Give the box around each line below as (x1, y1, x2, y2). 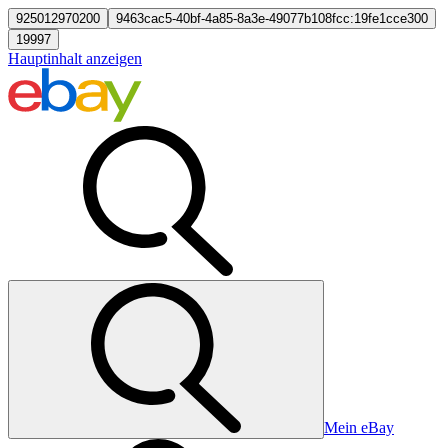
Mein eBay (324, 419, 394, 436)
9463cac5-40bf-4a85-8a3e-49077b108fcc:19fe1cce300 (116, 11, 428, 26)
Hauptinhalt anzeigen (8, 50, 142, 67)
